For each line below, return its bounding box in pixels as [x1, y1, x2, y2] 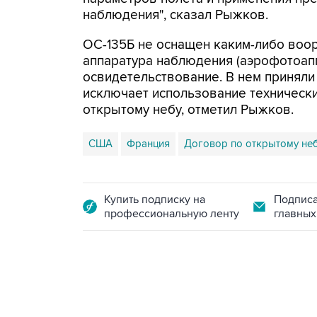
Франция [127, 137, 170, 150]
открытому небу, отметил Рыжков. [83, 102, 294, 118]
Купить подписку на [104, 192, 205, 207]
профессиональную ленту [104, 207, 239, 221]
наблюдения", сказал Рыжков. [83, 7, 268, 23]
